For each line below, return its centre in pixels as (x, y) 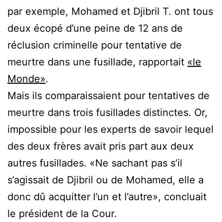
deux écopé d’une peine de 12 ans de (95, 28)
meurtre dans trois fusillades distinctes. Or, (108, 113)
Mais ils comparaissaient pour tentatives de (109, 96)
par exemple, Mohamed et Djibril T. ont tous (110, 12)
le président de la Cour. (62, 214)
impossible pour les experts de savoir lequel (111, 130)
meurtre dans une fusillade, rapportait (97, 62)
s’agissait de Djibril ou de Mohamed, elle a (106, 180)
